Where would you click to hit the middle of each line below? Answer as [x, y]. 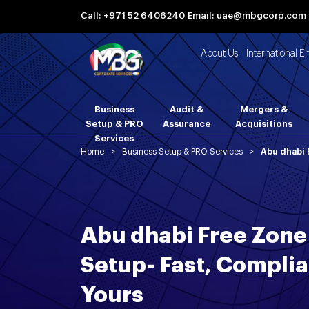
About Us [220, 54]
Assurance [186, 124]
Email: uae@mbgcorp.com [247, 16]
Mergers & [263, 109]
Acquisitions [263, 124]
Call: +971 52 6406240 [133, 16]
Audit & [186, 109]
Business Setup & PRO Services [182, 152]
